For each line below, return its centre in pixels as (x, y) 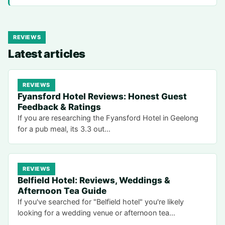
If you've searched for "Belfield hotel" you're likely (101, 202)
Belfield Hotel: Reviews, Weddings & (94, 181)
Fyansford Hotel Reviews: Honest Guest (102, 97)
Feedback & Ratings (59, 107)
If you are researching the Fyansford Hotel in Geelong (108, 118)
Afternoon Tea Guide (62, 191)
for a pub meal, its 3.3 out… (64, 129)
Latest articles (47, 54)
